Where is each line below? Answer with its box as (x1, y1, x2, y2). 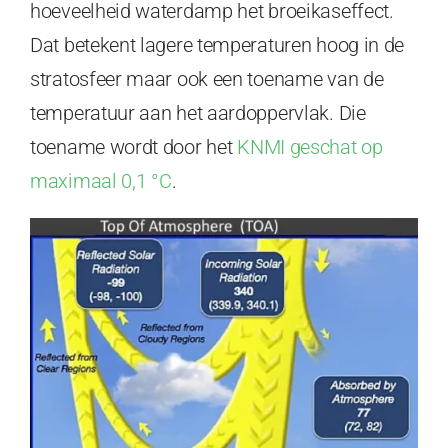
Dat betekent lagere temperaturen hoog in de (30, 33, 405, 58)
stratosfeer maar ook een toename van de (30, 67, 384, 92)
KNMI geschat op (237, 135, 383, 160)
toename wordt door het (30, 135, 238, 160)
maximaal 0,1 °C (30, 169, 172, 194)
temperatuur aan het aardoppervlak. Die (30, 101, 366, 126)
